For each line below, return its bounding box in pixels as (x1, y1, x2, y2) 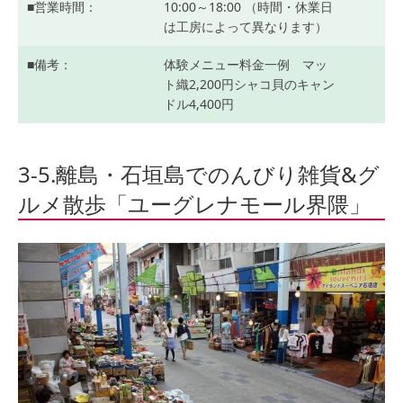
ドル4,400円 (164, 95, 234, 113)
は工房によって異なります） (164, 18, 327, 36)
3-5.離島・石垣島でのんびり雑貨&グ (18, 159, 380, 190)
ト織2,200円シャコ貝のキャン (164, 76, 335, 94)
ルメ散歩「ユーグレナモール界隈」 (18, 189, 371, 219)
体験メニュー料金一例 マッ (164, 56, 327, 74)
